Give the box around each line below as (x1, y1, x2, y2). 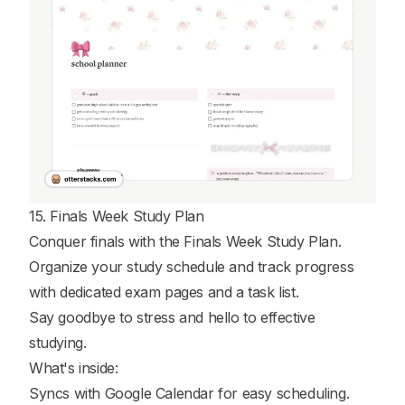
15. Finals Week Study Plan (29, 207, 204, 226)
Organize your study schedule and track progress (29, 258, 354, 277)
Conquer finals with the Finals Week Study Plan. (29, 232, 342, 251)
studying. (29, 334, 87, 353)
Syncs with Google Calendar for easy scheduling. (29, 384, 350, 403)
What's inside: (29, 359, 118, 378)
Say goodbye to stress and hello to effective (29, 308, 316, 327)
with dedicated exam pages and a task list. (29, 283, 299, 302)
